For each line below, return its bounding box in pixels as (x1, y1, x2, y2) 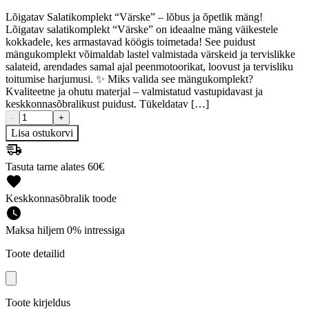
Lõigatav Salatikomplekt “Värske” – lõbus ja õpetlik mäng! (6, 10, 263, 23)
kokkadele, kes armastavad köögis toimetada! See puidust (6, 35, 255, 48)
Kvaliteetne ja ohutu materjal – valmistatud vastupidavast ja (6, 85, 263, 97)
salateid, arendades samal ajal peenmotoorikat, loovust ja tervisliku (6, 60, 293, 72)
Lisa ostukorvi (11, 126, 73, 139)
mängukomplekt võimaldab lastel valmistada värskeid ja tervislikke (6, 48, 295, 60)
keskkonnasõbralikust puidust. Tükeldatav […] (6, 97, 209, 110)
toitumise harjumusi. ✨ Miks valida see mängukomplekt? (6, 72, 253, 85)
